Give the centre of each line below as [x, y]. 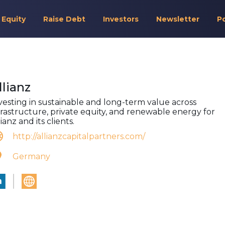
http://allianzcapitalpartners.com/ [79, 136]
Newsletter [178, 19]
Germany [31, 156]
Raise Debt [64, 19]
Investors [121, 19]
